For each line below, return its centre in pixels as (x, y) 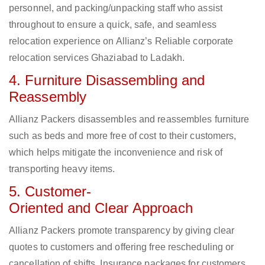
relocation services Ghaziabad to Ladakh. (97, 58)
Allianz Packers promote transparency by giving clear (122, 231)
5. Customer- (50, 192)
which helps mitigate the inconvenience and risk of (116, 153)
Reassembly (48, 97)
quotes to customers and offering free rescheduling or (122, 247)
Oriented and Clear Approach (101, 208)
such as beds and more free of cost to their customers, (123, 136)
